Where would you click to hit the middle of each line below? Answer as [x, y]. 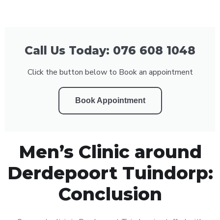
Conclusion [110, 194]
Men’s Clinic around [110, 151]
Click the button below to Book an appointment [110, 72]
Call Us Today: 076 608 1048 [110, 50]
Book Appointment [110, 100]
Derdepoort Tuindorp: [110, 173]
